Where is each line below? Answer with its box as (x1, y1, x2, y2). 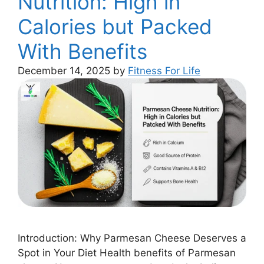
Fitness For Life (128, 65, 200, 77)
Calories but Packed (18, 14, 212, 39)
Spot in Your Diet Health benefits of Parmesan (18, 247, 236, 259)
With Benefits (18, 39, 147, 64)
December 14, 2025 (18, 65, 110, 77)
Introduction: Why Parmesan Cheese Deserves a (18, 232, 246, 245)
